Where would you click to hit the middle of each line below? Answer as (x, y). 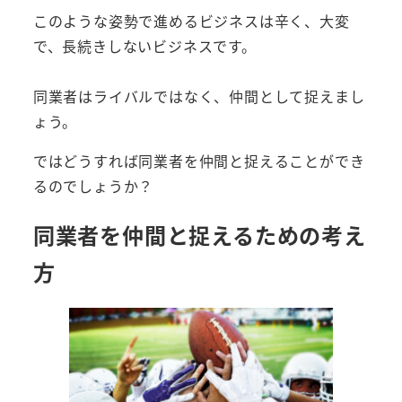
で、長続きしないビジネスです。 (144, 46)
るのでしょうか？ (93, 186)
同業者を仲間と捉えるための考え (199, 235)
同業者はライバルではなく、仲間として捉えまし (199, 96)
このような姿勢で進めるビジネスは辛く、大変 (191, 21)
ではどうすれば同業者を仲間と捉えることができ (199, 161)
